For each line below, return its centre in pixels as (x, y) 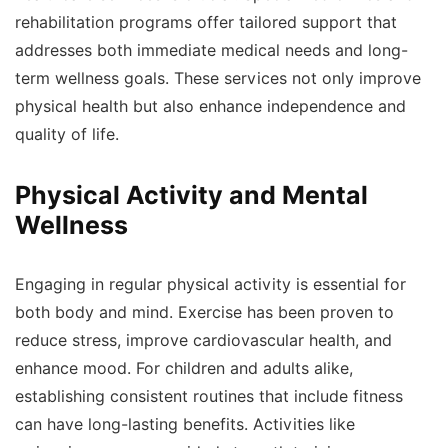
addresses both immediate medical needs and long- (211, 50)
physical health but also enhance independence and (210, 106)
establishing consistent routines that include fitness (209, 396)
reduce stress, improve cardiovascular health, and (203, 340)
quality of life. (67, 134)
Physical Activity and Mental (191, 195)
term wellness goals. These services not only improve (218, 78)
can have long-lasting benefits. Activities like (185, 424)
